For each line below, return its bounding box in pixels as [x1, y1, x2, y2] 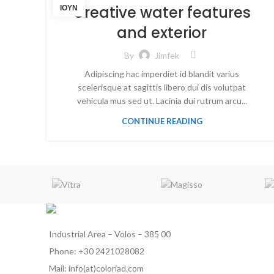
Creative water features [73, 2, 251, 23]
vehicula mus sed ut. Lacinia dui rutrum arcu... [76, 95, 247, 106]
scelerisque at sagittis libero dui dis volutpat [78, 82, 246, 92]
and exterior [117, 23, 207, 43]
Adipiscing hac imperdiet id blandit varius [84, 68, 240, 79]
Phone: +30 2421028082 [49, 246, 144, 257]
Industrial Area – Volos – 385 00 [49, 229, 171, 240]
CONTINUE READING [121, 116, 202, 126]
